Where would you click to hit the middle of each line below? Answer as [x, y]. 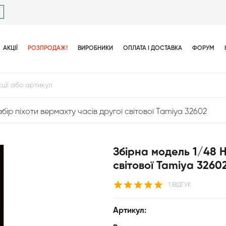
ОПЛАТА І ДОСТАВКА [153, 48]
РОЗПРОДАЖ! [48, 48]
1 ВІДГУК [180, 185]
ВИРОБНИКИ [95, 48]
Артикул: [130, 211]
